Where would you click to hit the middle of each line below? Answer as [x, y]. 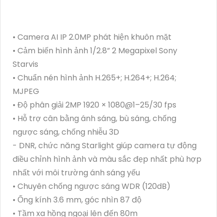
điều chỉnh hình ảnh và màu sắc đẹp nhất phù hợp [107, 159]
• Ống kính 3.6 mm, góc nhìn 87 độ [77, 200]
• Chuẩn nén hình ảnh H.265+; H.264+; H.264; [94, 77]
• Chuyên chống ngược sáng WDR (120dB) [92, 186]
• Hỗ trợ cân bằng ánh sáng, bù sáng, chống [94, 118]
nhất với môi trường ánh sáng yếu [76, 172]
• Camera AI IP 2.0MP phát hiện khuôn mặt [92, 37]
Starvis [25, 64]
